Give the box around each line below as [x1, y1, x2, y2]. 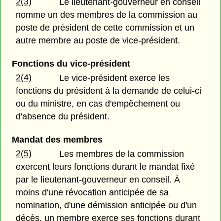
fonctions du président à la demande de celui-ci [16, 86, 202, 96]
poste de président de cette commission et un [16, 22, 195, 33]
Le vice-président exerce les [59, 73, 170, 83]
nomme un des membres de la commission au [16, 9, 198, 20]
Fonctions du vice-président [11, 59, 130, 69]
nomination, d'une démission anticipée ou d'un [16, 200, 197, 211]
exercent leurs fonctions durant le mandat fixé [16, 162, 195, 172]
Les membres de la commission [59, 149, 184, 159]
